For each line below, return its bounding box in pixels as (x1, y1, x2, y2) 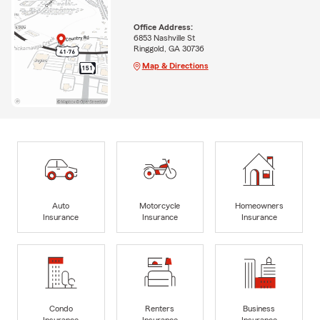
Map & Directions (141, 61, 209, 70)
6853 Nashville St (133, 33, 195, 42)
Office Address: (133, 22, 193, 31)
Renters (145, 304, 175, 313)
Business (243, 304, 276, 313)
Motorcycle (139, 201, 181, 210)
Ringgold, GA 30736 (133, 44, 204, 53)
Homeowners (234, 201, 284, 210)
